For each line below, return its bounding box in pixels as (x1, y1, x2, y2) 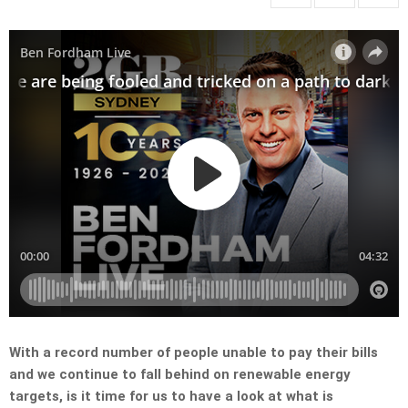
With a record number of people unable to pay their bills (9, 344, 378, 362)
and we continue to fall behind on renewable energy (9, 366, 351, 383)
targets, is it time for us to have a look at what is (9, 388, 333, 405)
